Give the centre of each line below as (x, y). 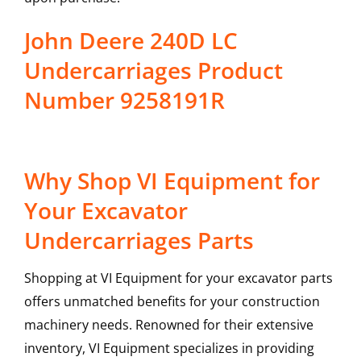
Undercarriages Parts (139, 241)
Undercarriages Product (153, 71)
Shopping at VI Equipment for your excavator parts (178, 278)
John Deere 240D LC (131, 41)
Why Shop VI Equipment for (172, 181)
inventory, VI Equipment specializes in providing (169, 349)
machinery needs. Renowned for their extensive (168, 325)
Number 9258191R (124, 100)
